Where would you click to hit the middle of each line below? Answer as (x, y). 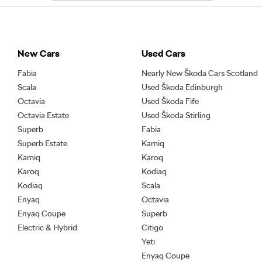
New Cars (39, 54)
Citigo (152, 228)
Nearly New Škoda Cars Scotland (199, 73)
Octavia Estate (43, 116)
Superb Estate (42, 144)
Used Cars (163, 54)
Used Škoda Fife (170, 101)
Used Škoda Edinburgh (182, 87)
